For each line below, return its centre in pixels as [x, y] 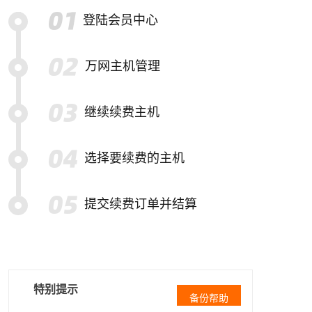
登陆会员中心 [120, 20]
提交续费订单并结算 [141, 204]
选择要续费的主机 [134, 158]
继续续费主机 [122, 112]
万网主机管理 [122, 66]
